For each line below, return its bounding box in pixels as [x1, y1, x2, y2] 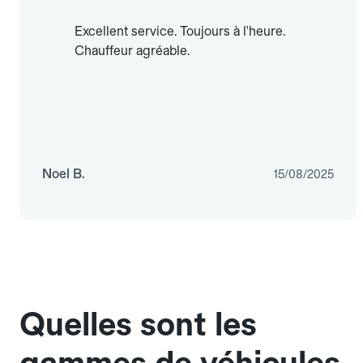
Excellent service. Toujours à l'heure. [75, 23, 285, 40]
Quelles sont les [19, 305, 257, 344]
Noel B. [42, 166, 85, 182]
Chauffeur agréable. [75, 43, 190, 59]
